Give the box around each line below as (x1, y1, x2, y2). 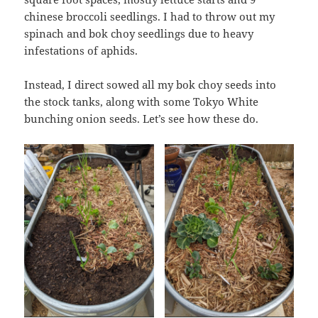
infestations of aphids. (24, 43, 138, 58)
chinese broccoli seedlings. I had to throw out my (24, 9, 275, 24)
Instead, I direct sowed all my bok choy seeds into (24, 77, 277, 92)
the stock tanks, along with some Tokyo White (24, 94, 259, 109)
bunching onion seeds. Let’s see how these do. (24, 111, 259, 126)
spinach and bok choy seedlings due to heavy (24, 26, 254, 41)
